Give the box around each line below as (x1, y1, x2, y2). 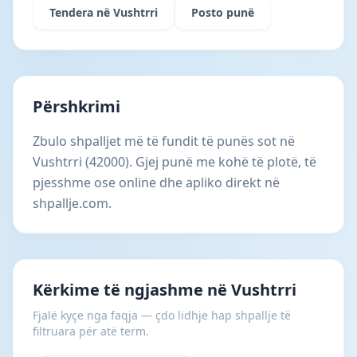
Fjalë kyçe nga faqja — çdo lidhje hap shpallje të (33, 308, 291, 323)
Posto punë (191, 5, 254, 20)
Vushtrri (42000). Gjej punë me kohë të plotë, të (33, 153, 316, 171)
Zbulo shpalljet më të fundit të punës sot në (33, 132, 295, 150)
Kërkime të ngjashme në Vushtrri (33, 279, 296, 300)
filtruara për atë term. (33, 324, 149, 339)
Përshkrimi (33, 96, 120, 117)
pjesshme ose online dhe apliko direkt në (33, 174, 280, 191)
